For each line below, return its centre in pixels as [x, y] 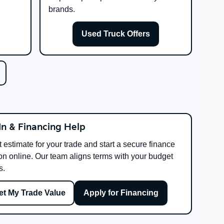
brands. [61, 9]
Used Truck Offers [115, 34]
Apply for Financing [121, 193]
